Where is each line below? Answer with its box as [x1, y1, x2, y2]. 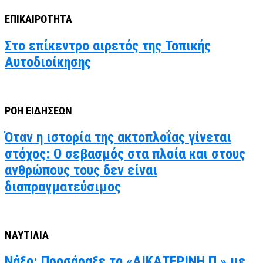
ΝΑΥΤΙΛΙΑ [5, 228, 49, 242]
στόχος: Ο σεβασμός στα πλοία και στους [5, 145, 245, 162]
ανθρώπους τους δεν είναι [5, 161, 157, 178]
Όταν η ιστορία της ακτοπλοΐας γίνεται [5, 129, 231, 146]
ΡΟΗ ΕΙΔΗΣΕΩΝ [5, 104, 72, 117]
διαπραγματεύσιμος [5, 178, 121, 195]
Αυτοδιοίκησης [5, 54, 91, 71]
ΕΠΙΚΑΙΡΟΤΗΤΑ [5, 13, 72, 26]
